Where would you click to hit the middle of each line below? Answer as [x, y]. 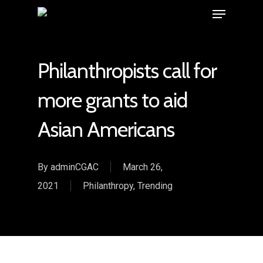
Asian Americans [106, 129]
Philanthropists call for [127, 71]
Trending [155, 186]
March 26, [143, 167]
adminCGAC [75, 167]
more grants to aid [112, 100]
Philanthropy [108, 186]
